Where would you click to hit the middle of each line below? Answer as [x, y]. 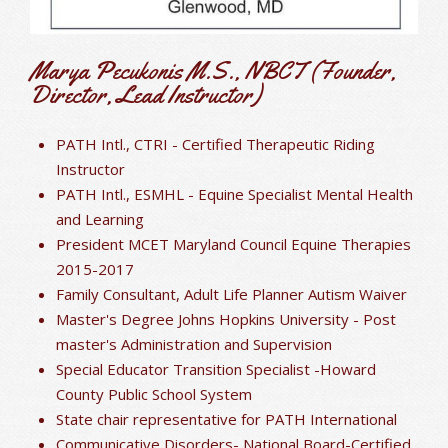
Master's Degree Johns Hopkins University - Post [226, 318]
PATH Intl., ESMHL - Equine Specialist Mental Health [234, 193]
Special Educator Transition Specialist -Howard [216, 368]
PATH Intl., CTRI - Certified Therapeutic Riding [215, 143]
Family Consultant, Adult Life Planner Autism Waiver [231, 293]
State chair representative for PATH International [226, 418]
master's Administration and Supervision [194, 343]
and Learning [100, 218]
